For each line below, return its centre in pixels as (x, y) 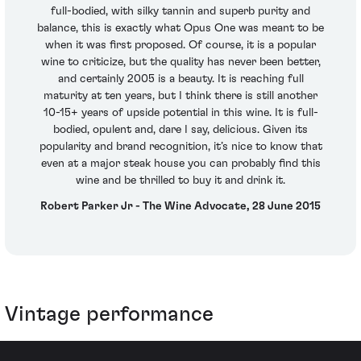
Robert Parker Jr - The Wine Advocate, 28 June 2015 (180, 206)
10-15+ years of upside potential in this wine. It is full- (180, 113)
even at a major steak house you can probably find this (180, 164)
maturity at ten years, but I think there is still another (180, 96)
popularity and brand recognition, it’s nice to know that (180, 147)
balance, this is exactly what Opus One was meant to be (180, 29)
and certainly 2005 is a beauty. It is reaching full (180, 79)
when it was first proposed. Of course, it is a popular (180, 46)
